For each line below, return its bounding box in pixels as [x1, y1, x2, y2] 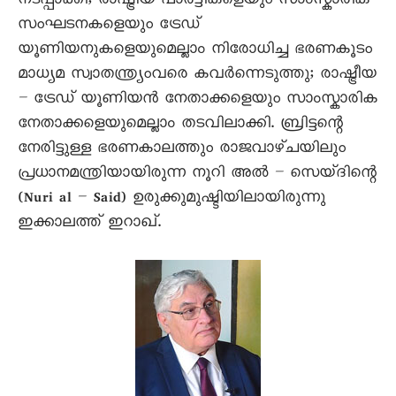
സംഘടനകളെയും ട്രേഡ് [18, 14, 200, 39]
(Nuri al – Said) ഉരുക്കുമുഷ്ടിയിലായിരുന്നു [18, 187, 325, 212]
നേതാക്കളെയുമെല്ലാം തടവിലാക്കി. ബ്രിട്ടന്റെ [18, 113, 343, 138]
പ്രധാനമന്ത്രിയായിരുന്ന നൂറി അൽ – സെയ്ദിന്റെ [18, 163, 377, 187]
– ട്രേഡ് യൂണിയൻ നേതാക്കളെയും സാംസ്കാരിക [18, 88, 377, 113]
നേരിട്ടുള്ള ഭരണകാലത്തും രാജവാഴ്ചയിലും [18, 138, 346, 163]
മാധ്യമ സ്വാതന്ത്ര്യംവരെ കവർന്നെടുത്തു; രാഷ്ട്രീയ [18, 64, 377, 88]
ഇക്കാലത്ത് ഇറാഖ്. [18, 212, 161, 237]
